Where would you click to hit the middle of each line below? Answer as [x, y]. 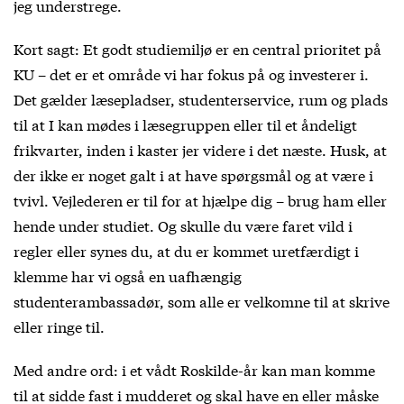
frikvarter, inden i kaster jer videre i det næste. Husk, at [200, 149]
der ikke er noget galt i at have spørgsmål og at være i [193, 174]
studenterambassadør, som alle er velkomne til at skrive [202, 300]
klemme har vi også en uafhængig [128, 275]
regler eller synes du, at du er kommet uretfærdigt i [186, 250]
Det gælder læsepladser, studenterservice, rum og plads [201, 98]
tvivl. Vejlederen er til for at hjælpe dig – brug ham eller [200, 199]
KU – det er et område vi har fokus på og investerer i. [191, 73]
